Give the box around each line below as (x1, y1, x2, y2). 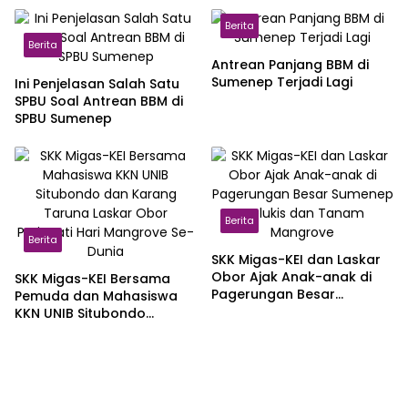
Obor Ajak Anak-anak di (211, 268, 372, 287)
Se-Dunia (15, 339, 75, 358)
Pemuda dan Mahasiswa (15, 287, 178, 306)
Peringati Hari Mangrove (15, 321, 174, 341)
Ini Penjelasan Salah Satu (15, 75, 179, 94)
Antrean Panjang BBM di (211, 56, 369, 75)
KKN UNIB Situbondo (15, 304, 146, 323)
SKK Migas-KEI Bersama (15, 270, 170, 289)
